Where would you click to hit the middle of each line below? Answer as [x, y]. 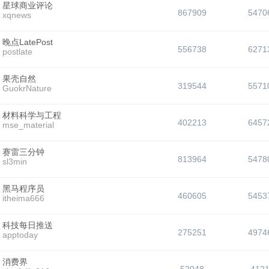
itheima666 [23, 198]
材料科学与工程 [32, 115]
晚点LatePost [28, 42]
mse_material [28, 125]
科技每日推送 [28, 225]
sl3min [15, 162]
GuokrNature [27, 88]
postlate [17, 52]
